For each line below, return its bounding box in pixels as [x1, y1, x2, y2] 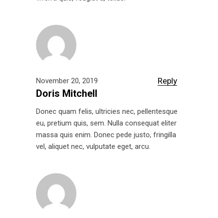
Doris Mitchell [36, 88, 97, 100]
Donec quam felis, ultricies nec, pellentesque [36, 107, 178, 116]
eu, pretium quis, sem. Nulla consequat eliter [36, 119, 177, 128]
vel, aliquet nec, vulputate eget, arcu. [36, 142, 150, 151]
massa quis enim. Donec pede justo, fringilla [36, 130, 176, 140]
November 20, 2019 [36, 76, 98, 86]
